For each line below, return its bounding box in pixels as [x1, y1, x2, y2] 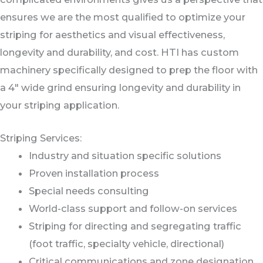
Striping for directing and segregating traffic [29, 220, 242, 232]
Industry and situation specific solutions [29, 150, 222, 162]
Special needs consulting [29, 185, 150, 197]
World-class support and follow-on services [29, 203, 238, 215]
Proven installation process [29, 167, 160, 180]
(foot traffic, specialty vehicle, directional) [29, 238, 225, 250]
